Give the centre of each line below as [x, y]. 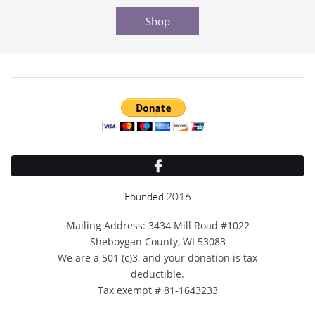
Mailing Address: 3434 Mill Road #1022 [157, 225]
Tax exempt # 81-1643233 [157, 290]
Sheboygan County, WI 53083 [157, 242]
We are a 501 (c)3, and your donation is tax [157, 258]
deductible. [157, 274]
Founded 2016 [157, 197]
